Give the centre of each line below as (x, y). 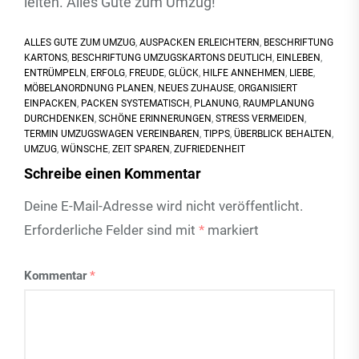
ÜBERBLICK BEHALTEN (283, 134)
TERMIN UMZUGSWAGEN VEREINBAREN (112, 134)
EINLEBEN (298, 58)
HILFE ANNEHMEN (244, 73)
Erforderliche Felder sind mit (111, 230)
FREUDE (147, 73)
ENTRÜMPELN (55, 73)
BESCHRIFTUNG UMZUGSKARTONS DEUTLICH (172, 58)
